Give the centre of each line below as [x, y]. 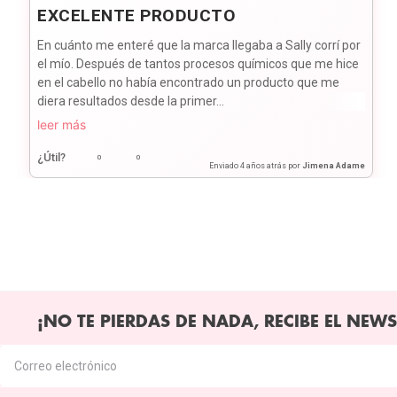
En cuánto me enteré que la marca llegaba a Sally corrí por [199, 45]
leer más [62, 124]
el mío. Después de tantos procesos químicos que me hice [198, 63]
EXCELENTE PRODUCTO [137, 15]
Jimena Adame [333, 165]
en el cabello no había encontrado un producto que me [189, 82]
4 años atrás [263, 165]
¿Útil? [52, 157]
